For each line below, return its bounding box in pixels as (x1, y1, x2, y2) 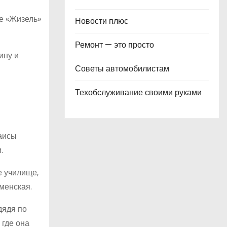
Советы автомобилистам (75, 63, 169, 74)
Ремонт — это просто (75, 39, 154, 51)
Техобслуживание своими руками (75, 87, 202, 98)
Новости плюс (75, 15, 128, 27)
